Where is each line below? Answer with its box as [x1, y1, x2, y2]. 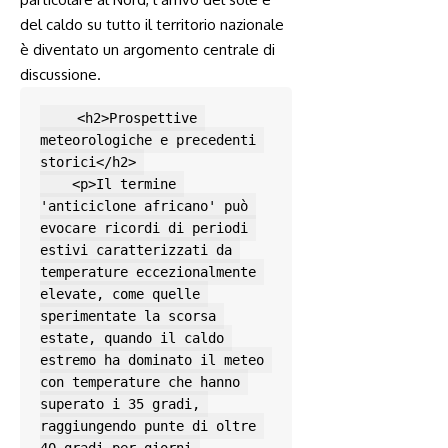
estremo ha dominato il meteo [40, 352, 264, 369]
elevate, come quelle [40, 286, 200, 303]
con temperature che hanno [40, 374, 240, 391]
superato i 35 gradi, [40, 396, 200, 413]
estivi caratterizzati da [40, 242, 232, 259]
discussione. [20, 65, 101, 85]
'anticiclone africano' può [40, 198, 248, 215]
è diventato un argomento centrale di [20, 40, 275, 60]
